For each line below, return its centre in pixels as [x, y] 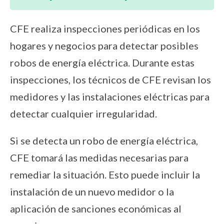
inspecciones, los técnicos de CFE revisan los [110, 79]
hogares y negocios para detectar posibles [104, 45]
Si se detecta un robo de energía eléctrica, [104, 140]
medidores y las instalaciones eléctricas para [110, 96]
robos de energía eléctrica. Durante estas [102, 62]
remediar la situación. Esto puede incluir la [105, 174]
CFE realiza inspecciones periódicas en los [105, 28]
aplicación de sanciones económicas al [96, 208]
